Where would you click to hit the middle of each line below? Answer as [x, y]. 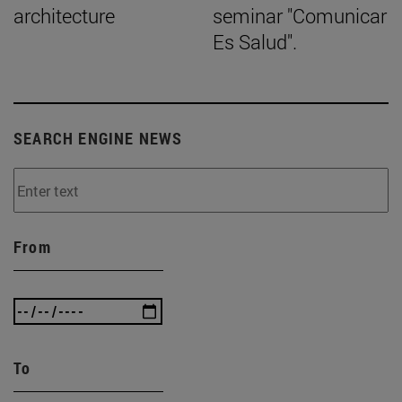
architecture [64, 16]
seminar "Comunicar [300, 16]
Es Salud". [255, 42]
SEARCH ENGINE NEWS [98, 139]
